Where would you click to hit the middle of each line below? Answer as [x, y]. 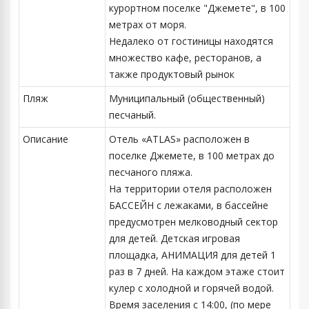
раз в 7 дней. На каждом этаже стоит [197, 271]
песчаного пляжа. [151, 172]
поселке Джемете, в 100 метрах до [192, 155]
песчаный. [132, 114]
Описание [46, 139]
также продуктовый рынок [172, 74]
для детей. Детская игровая [175, 238]
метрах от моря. [148, 24]
